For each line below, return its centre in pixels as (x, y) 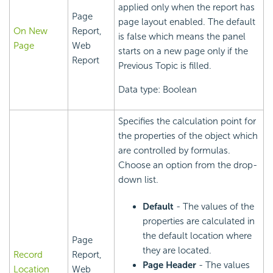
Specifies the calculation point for (187, 122)
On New (30, 31)
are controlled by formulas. (174, 151)
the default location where (197, 236)
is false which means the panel (182, 37)
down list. (138, 180)
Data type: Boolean (158, 90)
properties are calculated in (199, 222)
